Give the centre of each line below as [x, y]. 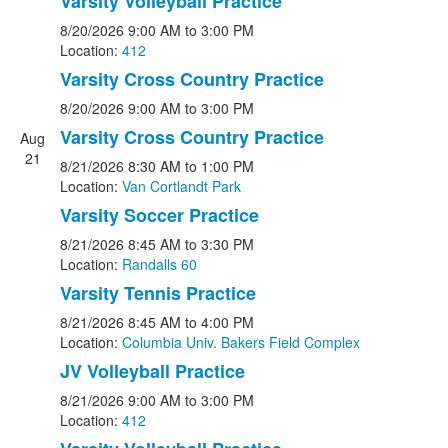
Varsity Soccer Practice [159, 215]
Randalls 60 [159, 264]
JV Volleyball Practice [152, 371]
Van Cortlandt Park [181, 186]
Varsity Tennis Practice [158, 293]
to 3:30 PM [219, 244]
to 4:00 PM [219, 322]
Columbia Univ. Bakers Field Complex [241, 342]
